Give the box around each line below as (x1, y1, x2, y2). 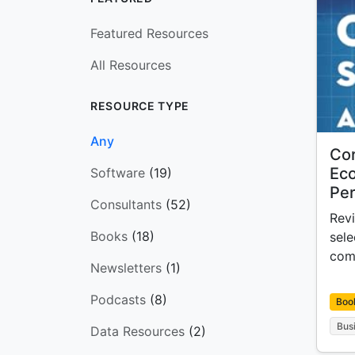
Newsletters (90, 260, 162, 276)
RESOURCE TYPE (90, 99, 190, 113)
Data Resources (90, 323, 185, 339)
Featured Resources (90, 25, 208, 41)
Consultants (90, 197, 162, 212)
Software (90, 165, 145, 181)
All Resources (90, 57, 171, 73)
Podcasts (90, 292, 146, 307)
